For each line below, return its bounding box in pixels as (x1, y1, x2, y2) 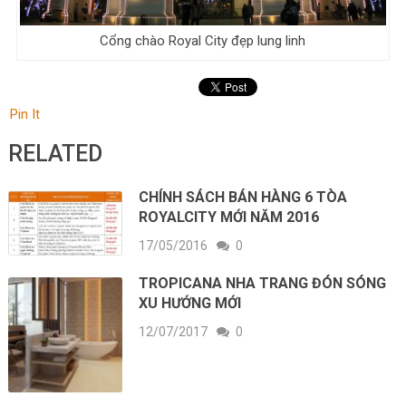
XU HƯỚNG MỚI (139, 295, 242, 313)
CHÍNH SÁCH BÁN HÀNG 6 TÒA (139, 188, 348, 207)
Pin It (9, 106, 40, 123)
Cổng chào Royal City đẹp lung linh (100, 32, 306, 49)
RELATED (7, 140, 102, 168)
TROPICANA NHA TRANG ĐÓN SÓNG (139, 275, 387, 293)
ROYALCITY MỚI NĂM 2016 (139, 208, 320, 227)
